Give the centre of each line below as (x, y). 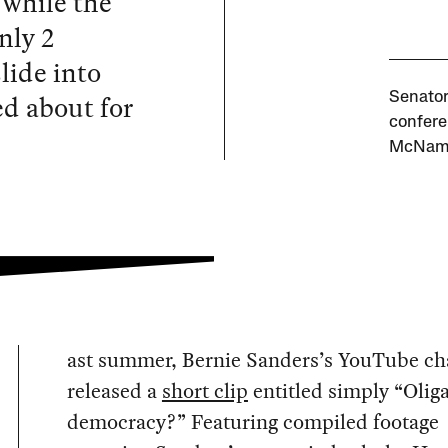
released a (114, 391)
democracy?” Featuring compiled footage (252, 422)
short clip (204, 391)
